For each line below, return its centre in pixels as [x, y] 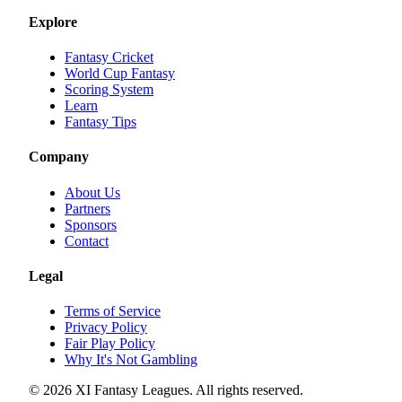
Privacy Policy [106, 328]
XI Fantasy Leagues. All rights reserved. [188, 390]
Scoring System [109, 90]
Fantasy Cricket [109, 57]
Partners [87, 208]
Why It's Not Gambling [131, 360]
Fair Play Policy [110, 344]
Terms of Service [113, 311]
